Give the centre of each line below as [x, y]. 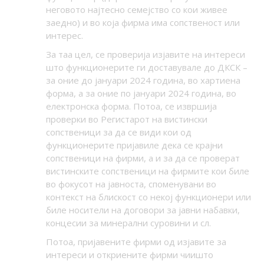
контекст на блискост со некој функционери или [148, 197]
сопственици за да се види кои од [118, 132]
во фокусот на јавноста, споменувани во [131, 184]
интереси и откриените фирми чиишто [129, 255]
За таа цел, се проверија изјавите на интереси [145, 55]
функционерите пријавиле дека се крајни [134, 145]
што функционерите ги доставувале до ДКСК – [146, 67]
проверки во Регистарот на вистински [126, 119]
